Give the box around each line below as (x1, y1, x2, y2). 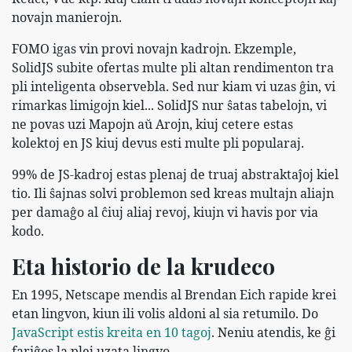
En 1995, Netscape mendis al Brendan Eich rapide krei (12, 285, 336, 303)
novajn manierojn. (12, 8, 122, 26)
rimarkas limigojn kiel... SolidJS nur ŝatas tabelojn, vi (12, 96, 327, 114)
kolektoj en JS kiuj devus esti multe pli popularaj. (12, 134, 304, 152)
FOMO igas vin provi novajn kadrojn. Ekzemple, (12, 39, 296, 57)
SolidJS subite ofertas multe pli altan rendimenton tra (12, 58, 334, 76)
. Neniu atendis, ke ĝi (211, 323, 335, 341)
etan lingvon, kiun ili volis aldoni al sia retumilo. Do (12, 304, 318, 322)
